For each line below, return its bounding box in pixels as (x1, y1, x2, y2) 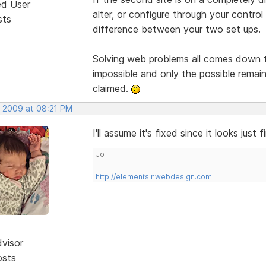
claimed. (92, 82, 131, 94)
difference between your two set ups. (92, 23, 261, 35)
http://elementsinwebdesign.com (95, 172, 212, 181)
